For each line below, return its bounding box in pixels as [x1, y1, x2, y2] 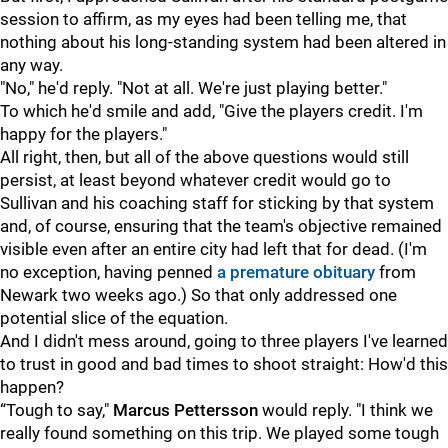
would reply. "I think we [258, 400, 433, 421]
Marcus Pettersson [113, 400, 258, 421]
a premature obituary [217, 262, 375, 283]
